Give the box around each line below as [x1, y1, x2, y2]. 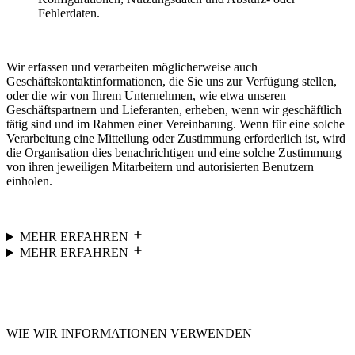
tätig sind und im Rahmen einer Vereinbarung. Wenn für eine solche [6, 117, 345, 132]
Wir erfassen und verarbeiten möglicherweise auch [6, 60, 258, 74]
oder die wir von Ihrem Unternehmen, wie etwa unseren [6, 89, 286, 103]
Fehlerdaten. [38, 6, 100, 21]
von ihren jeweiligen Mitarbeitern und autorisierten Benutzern [6, 160, 314, 174]
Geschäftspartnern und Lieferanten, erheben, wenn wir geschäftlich [6, 103, 342, 117]
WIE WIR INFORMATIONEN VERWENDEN [6, 326, 252, 341]
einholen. [6, 174, 52, 189]
